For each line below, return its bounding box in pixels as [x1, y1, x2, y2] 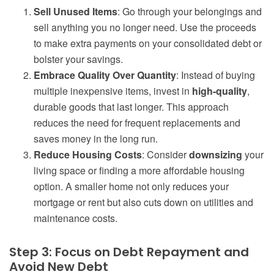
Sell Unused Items [34, 4, 117, 19]
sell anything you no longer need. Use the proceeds [34, 20, 256, 35]
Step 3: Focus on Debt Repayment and [9, 243, 249, 261]
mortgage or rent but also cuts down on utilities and [34, 195, 253, 210]
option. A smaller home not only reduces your [34, 179, 229, 194]
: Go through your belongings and [117, 4, 262, 19]
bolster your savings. [34, 52, 123, 67]
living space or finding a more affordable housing [34, 163, 245, 178]
